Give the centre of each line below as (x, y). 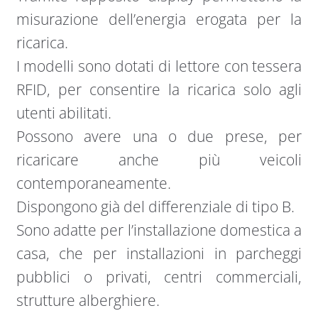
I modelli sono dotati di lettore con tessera (159, 66)
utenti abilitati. (64, 113)
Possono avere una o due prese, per (159, 136)
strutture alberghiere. (88, 300)
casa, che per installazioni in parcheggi (159, 253)
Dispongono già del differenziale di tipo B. (155, 206)
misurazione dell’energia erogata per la (159, 19)
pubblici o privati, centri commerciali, (159, 276)
